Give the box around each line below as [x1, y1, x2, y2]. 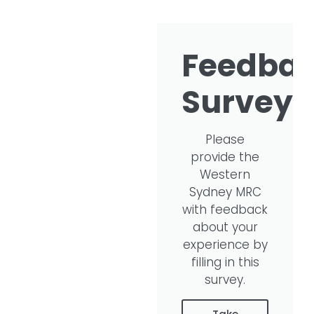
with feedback [182, 201, 268, 218]
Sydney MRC [189, 184, 261, 200]
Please [205, 131, 245, 148]
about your [192, 219, 258, 235]
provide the [191, 149, 259, 165]
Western [200, 166, 250, 183]
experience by [182, 236, 268, 253]
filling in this [191, 254, 259, 271]
